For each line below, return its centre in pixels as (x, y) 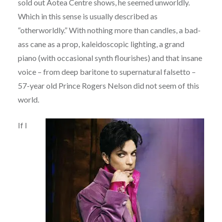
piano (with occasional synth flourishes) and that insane (110, 58)
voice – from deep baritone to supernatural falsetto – (107, 72)
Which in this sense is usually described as (87, 16)
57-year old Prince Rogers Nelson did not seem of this (108, 86)
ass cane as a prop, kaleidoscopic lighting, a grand (101, 44)
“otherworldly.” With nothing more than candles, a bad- (109, 30)
